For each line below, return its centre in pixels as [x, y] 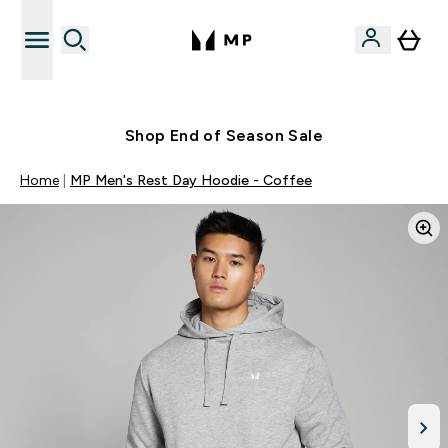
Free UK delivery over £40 [236, 98]
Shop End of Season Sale [224, 135]
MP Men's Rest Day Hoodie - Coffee [191, 180]
